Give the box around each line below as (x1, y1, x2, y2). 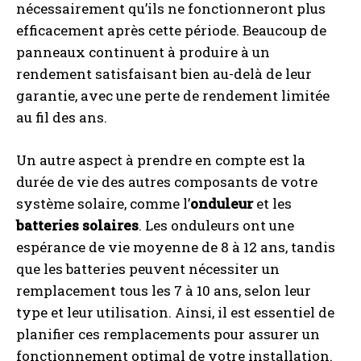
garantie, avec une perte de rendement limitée (16, 86, 330, 106)
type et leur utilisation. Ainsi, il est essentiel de (16, 303, 334, 322)
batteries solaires (16, 216, 139, 235)
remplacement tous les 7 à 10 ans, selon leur (16, 281, 311, 301)
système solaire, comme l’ (16, 194, 190, 214)
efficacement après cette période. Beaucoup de (16, 21, 326, 40)
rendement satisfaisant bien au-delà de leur (16, 64, 312, 84)
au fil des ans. (16, 108, 107, 127)
